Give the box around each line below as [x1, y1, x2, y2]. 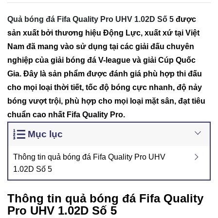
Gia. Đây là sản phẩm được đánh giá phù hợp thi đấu [7, 70, 202, 78]
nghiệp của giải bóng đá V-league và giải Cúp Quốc [7, 56, 196, 64]
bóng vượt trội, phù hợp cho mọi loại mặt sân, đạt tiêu [7, 97, 205, 105]
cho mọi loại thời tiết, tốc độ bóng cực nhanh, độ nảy [7, 83, 202, 91]
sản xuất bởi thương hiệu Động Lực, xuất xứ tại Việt [7, 29, 200, 37]
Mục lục [27, 129, 63, 139]
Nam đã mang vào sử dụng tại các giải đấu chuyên [7, 42, 194, 51]
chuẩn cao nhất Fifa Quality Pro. [7, 110, 125, 119]
